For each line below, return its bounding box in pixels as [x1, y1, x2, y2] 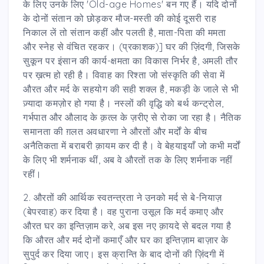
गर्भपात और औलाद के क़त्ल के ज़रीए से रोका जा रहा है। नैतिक [23, 111, 241, 123]
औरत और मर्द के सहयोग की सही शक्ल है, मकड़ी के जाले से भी [23, 82, 239, 95]
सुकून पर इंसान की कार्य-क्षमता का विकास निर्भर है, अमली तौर [23, 54, 238, 67]
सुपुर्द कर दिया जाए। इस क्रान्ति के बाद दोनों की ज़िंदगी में [23, 247, 224, 260]
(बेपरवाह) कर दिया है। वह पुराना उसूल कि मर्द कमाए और [23, 205, 224, 217]
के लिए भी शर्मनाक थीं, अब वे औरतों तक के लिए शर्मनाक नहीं [23, 153, 233, 166]
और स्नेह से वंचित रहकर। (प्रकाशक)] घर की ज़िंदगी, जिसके [23, 40, 240, 52]
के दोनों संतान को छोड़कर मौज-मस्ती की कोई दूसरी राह [23, 12, 216, 24]
